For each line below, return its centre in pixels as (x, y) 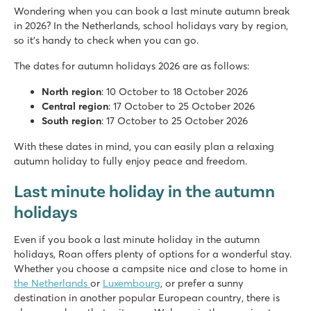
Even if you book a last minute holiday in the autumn (137, 239)
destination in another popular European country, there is (147, 297)
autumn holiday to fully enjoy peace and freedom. (131, 161)
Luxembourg (132, 283)
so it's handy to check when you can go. (106, 40)
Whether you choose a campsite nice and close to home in (151, 268)
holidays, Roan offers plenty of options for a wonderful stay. (153, 254)
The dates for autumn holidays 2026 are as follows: (132, 66)
